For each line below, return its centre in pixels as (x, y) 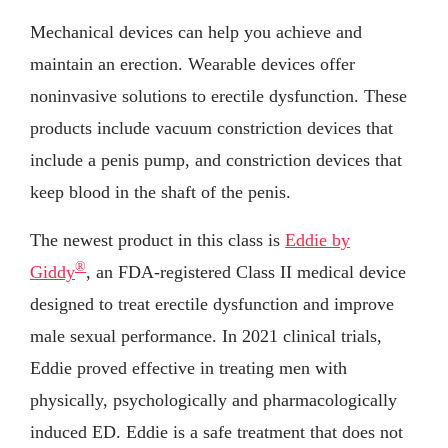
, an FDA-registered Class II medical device (246, 271)
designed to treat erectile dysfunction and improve (212, 303)
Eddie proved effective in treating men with (188, 367)
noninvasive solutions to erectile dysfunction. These (218, 95)
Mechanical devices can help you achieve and (196, 31)
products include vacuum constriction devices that (211, 127)
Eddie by (317, 239)
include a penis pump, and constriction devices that (216, 159)
